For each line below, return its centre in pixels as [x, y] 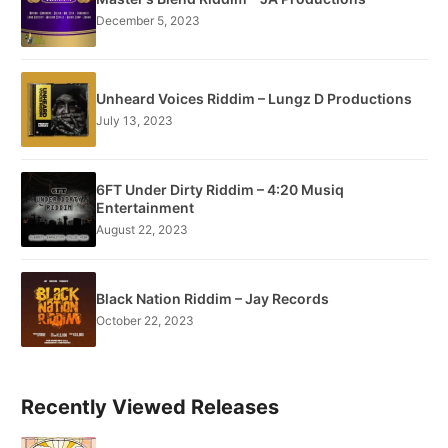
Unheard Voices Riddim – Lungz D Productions [254, 99]
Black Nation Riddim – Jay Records [212, 299]
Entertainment [145, 208]
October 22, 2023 [145, 321]
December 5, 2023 [148, 21]
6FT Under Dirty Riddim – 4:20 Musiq [220, 190]
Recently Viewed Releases [150, 406]
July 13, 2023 [134, 121]
